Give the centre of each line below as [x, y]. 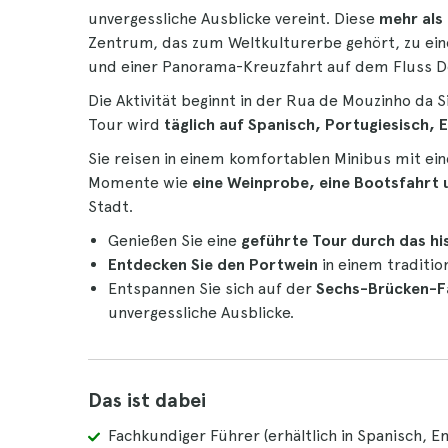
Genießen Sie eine [174, 240]
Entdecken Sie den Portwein [213, 264]
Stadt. [110, 206]
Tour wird [126, 124]
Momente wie [140, 182]
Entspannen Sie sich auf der [212, 288]
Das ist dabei [147, 400]
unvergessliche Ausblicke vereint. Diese [233, 18]
